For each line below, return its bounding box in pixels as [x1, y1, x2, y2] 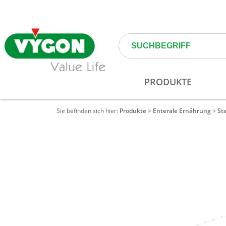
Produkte [120, 106, 146, 115]
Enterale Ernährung [153, 106, 211, 115]
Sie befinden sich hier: [56, 106, 120, 115]
